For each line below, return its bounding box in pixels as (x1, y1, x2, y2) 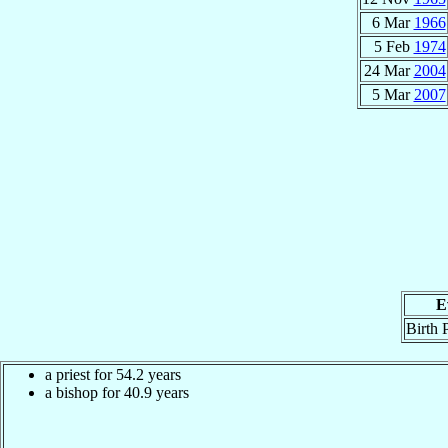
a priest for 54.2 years (45, 365, 181, 383)
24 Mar (363, 61, 414, 79)
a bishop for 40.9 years (45, 383, 189, 401)
